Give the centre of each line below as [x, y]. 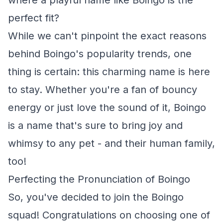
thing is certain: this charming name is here [109, 72]
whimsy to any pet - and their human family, [111, 143]
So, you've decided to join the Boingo [96, 197]
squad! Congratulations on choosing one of [109, 215]
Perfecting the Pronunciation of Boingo [99, 179]
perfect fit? [34, 18]
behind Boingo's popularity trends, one [100, 54]
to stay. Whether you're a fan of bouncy [103, 90]
